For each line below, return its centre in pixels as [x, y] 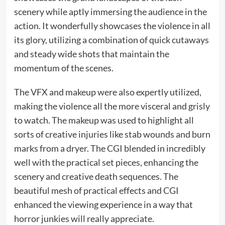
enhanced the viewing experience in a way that [103, 204]
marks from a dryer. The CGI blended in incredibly [109, 148]
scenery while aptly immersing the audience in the [110, 11]
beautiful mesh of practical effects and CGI [96, 190]
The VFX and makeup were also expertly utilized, [107, 92]
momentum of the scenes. [64, 68]
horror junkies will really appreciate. [85, 218]
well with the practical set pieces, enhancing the [106, 162]
